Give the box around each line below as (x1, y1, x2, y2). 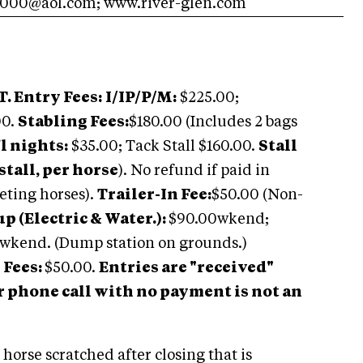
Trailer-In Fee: (97, 188, 211, 203)
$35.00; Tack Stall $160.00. (68, 139, 258, 154)
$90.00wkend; (169, 212, 269, 227)
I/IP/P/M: (105, 91, 177, 105)
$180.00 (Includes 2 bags (129, 115, 297, 130)
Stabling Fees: (18, 115, 129, 130)
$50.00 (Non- (211, 188, 303, 203)
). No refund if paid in (118, 164, 270, 178)
